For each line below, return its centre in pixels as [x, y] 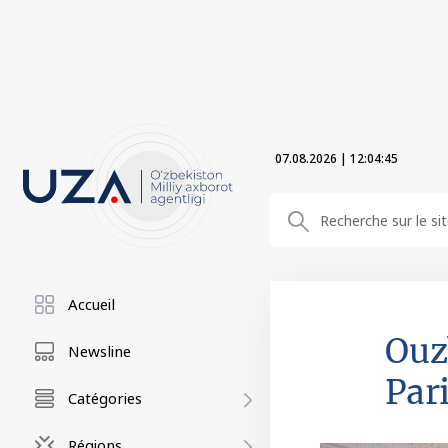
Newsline [99, 351]
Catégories [105, 398]
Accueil [91, 304]
